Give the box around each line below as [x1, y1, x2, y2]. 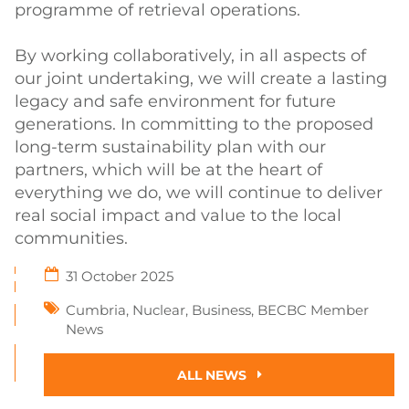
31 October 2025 [66, 267, 173, 285]
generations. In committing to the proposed [15, 114, 373, 134]
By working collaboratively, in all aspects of [15, 46, 366, 66]
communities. [15, 228, 128, 248]
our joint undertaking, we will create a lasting [15, 68, 387, 89]
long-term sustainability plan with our [15, 137, 326, 157]
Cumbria [66, 301, 126, 319]
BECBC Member [257, 301, 369, 319]
